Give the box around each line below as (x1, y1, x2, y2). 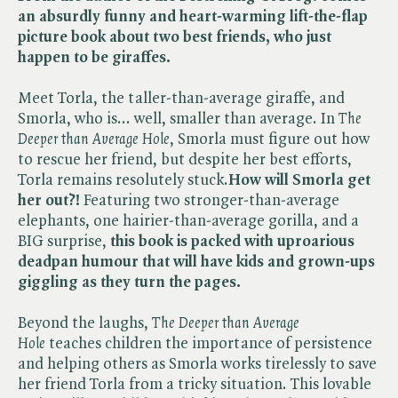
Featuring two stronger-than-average (80, 192, 339, 209)
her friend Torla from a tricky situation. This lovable (18, 376, 371, 393)
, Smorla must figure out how (170, 131, 370, 147)
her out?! (18, 192, 80, 209)
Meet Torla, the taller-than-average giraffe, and (18, 90, 345, 107)
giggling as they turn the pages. (18, 274, 244, 291)
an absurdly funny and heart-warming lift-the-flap (18, 8, 368, 25)
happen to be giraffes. (18, 49, 174, 66)
